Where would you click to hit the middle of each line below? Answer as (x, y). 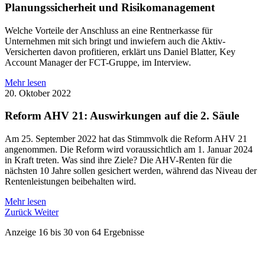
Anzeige (22, 232)
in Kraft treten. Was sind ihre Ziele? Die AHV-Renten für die (118, 160)
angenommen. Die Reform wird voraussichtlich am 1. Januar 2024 (129, 150)
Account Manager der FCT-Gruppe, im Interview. (98, 62)
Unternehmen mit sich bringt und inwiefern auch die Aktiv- (115, 41)
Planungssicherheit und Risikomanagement (110, 8)
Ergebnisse (123, 232)
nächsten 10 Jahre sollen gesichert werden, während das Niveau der (131, 171)
